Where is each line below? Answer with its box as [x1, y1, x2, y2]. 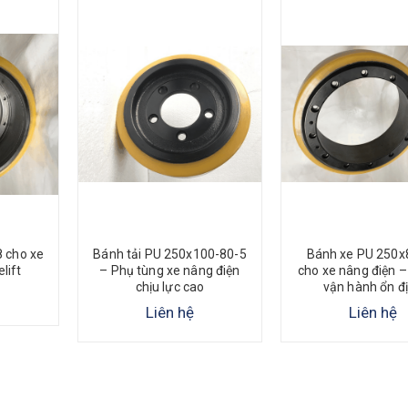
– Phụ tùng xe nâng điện [99, 263, 240, 279]
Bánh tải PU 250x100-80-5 [93, 247, 247, 262]
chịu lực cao [135, 280, 205, 295]
